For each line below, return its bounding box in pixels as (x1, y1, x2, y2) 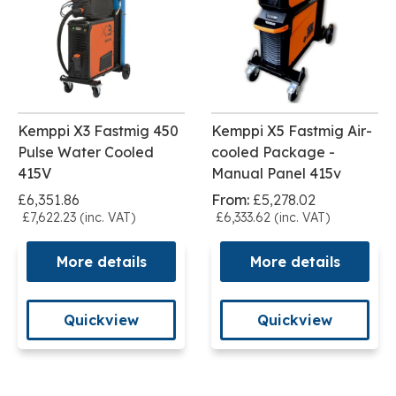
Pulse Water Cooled (18, 142, 154, 161)
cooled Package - (211, 142, 335, 161)
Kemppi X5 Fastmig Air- (211, 121, 372, 140)
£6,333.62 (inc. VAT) (216, 209, 330, 225)
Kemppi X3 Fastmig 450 (18, 121, 179, 140)
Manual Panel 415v (211, 164, 341, 182)
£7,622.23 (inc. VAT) (22, 209, 135, 225)
